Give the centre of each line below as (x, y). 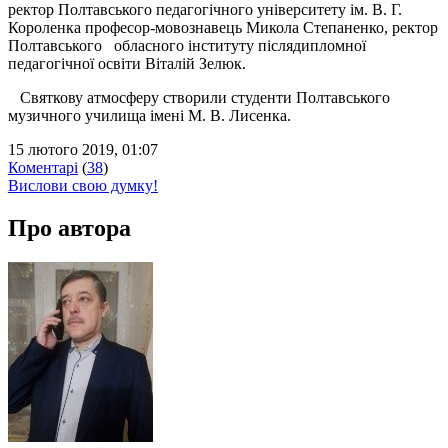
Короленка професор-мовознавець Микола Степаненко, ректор (223, 27)
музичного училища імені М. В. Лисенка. (149, 115)
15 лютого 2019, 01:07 (83, 149)
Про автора (69, 227)
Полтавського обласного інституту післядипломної (187, 45)
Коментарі (43, 167)
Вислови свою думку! (83, 185)
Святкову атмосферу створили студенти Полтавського (199, 97)
